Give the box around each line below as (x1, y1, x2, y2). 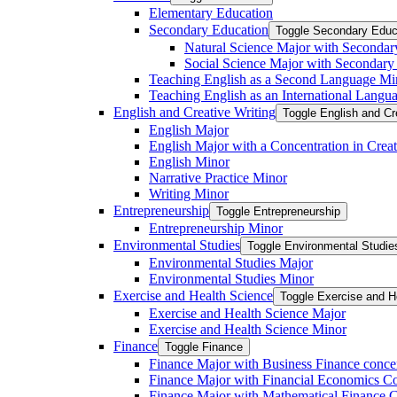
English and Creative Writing (113, 104, 276, 120)
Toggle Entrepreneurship (216, 204, 340, 218)
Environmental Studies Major (149, 254, 313, 270)
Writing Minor (149, 185, 229, 201)
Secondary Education (149, 21, 269, 37)
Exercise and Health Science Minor (149, 321, 346, 337)
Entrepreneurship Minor (149, 220, 283, 236)
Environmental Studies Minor (149, 270, 314, 286)
